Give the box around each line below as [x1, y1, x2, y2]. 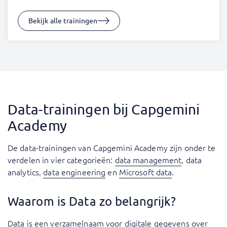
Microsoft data [119, 166, 172, 178]
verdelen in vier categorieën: [8, 154, 115, 166]
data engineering [43, 166, 106, 178]
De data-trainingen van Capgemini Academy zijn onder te [8, 142, 216, 154]
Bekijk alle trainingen [28, 16, 98, 25]
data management [115, 154, 182, 166]
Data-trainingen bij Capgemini [8, 101, 200, 118]
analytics [8, 166, 40, 178]
